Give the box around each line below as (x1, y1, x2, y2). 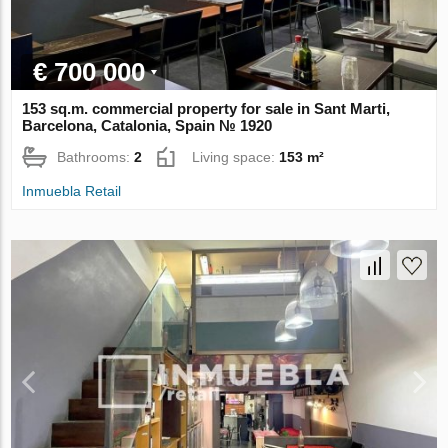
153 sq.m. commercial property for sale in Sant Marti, (22, 99, 391, 117)
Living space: (192, 148, 280, 165)
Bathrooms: (57, 148, 135, 165)
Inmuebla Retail (22, 182, 122, 199)
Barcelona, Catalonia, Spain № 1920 (22, 116, 273, 134)
